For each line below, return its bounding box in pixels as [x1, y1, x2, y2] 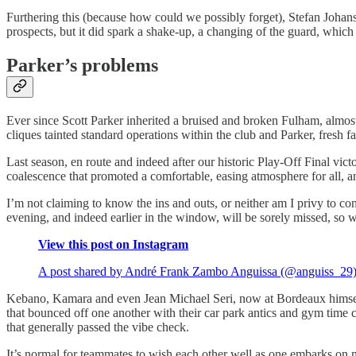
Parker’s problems [6, 54, 158, 75]
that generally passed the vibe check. [6, 319, 189, 334]
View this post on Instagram [38, 237, 188, 251]
